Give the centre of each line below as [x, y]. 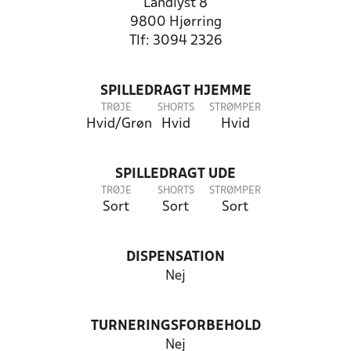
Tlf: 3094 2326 [175, 41]
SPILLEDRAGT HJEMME [175, 91]
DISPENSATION [175, 257]
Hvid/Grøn [119, 124]
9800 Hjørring [175, 22]
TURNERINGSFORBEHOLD [175, 326]
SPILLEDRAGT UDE [175, 174]
